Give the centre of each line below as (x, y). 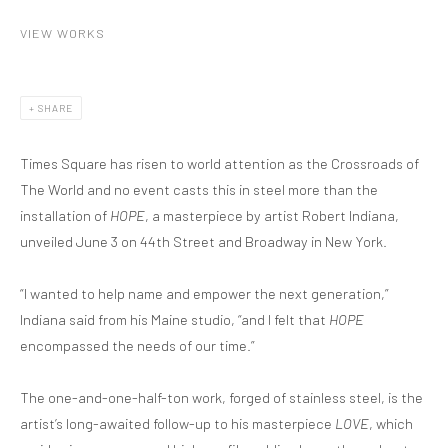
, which (391, 423)
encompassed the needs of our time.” (137, 345)
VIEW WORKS (62, 33)
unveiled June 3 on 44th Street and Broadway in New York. (203, 241)
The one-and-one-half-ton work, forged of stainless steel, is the (221, 397)
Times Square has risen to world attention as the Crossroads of (219, 163)
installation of (65, 215)
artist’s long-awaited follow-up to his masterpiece (177, 423)
